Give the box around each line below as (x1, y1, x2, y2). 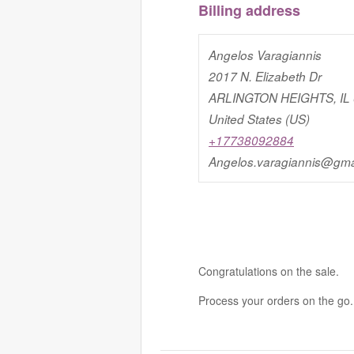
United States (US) (209, 110, 310, 127)
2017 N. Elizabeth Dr (209, 67, 322, 85)
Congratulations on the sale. (198, 262, 339, 279)
